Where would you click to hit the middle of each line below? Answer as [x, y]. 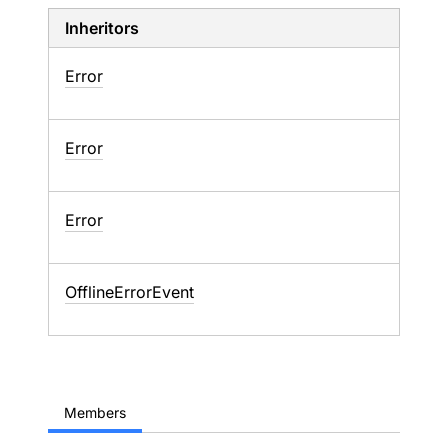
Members [95, 412]
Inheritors [102, 28]
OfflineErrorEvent [129, 292]
